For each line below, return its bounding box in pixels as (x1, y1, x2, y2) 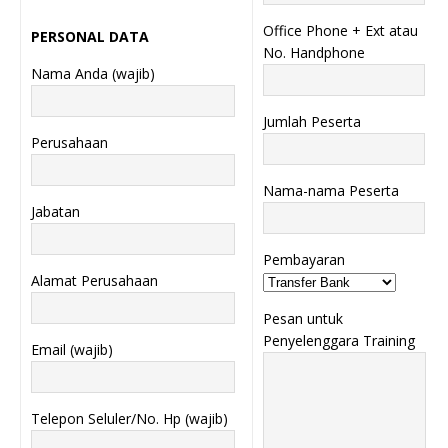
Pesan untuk (263, 308, 343, 328)
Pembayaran (263, 249, 345, 269)
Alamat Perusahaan (31, 271, 158, 291)
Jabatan (31, 202, 80, 222)
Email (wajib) (31, 340, 113, 360)
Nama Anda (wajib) (31, 64, 155, 84)
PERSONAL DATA (31, 27, 149, 47)
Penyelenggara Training (263, 330, 415, 350)
